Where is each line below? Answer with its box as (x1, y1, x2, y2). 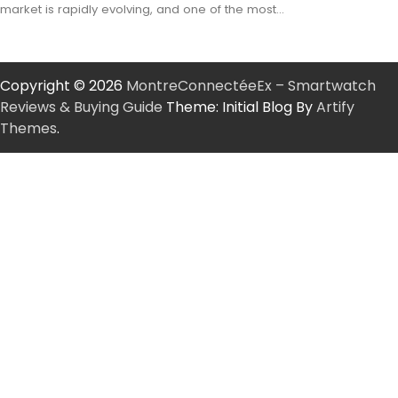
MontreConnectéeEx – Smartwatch (126, 76, 376, 97)
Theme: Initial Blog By (163, 97, 316, 118)
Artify (316, 97, 354, 118)
